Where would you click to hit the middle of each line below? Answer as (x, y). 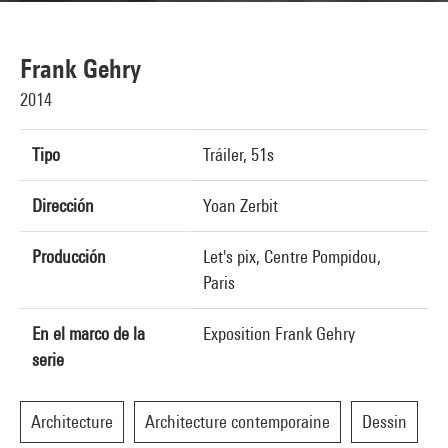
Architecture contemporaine (237, 421)
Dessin (384, 421)
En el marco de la (88, 333)
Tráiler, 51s (238, 154)
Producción (69, 256)
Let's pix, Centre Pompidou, (292, 256)
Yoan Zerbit (240, 205)
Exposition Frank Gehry (279, 333)
